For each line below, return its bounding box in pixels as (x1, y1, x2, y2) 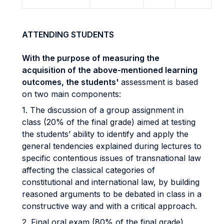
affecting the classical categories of (22, 165, 155, 175)
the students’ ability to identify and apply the (22, 129, 188, 139)
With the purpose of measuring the (22, 53, 159, 63)
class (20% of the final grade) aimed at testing (22, 117, 195, 127)
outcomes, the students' (22, 77, 121, 87)
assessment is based (121, 77, 198, 87)
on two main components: (22, 89, 121, 99)
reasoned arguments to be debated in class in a (22, 189, 201, 199)
